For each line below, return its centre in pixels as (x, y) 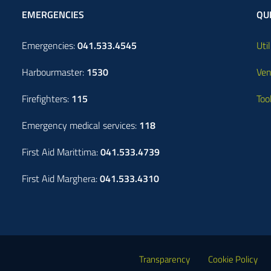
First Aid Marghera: (61, 178)
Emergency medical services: (80, 125)
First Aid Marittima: (61, 152)
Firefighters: (45, 98)
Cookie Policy (233, 259)
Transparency (165, 259)
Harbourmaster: (54, 72)
